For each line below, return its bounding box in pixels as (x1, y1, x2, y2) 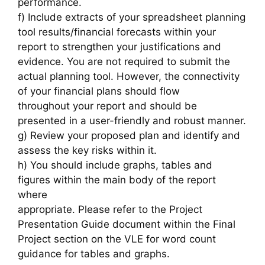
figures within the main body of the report (18, 173, 216, 186)
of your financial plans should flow (18, 85, 180, 97)
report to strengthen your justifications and (18, 40, 221, 53)
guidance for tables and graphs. (18, 247, 170, 260)
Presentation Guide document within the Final (18, 218, 235, 230)
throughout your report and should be (18, 99, 197, 112)
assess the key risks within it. (18, 144, 157, 156)
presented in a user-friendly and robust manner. (18, 114, 246, 127)
